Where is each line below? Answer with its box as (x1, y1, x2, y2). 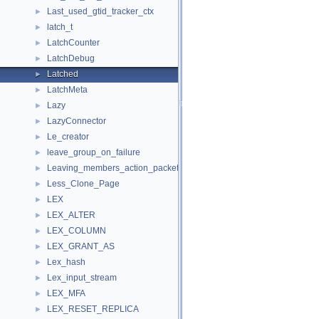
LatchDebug (47, 53, 95, 63)
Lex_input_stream (47, 273, 117, 283)
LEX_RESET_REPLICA (47, 304, 139, 314)
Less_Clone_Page (47, 179, 120, 189)
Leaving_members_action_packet (47, 163, 179, 173)
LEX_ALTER (47, 210, 95, 220)
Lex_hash (47, 257, 85, 267)
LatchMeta (47, 85, 88, 95)
